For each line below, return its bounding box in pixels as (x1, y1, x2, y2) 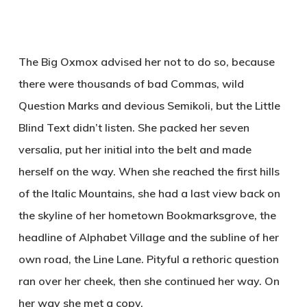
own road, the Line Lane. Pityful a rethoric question (18, 251, 279, 266)
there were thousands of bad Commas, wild (18, 76, 244, 90)
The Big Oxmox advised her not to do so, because (18, 54, 275, 69)
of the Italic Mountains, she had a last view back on (18, 186, 280, 200)
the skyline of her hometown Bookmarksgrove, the (18, 208, 276, 222)
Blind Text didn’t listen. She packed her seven (18, 120, 249, 134)
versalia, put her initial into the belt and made (18, 142, 251, 156)
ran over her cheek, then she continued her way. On (18, 273, 280, 288)
